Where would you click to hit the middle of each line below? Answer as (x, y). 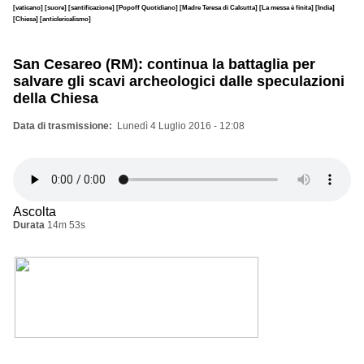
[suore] (56, 7)
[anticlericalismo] (65, 18)
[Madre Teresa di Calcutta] (219, 7)
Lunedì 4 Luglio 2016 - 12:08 (181, 126)
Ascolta (35, 211)
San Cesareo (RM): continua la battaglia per (164, 64)
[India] (325, 7)
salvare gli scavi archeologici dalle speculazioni (179, 81)
